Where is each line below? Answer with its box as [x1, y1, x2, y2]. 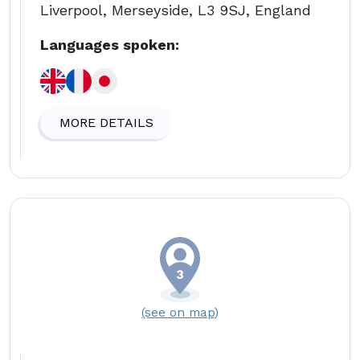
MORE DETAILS [59, 114, 153, 130]
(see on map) [141, 304, 219, 320]
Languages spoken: [40, 35, 179, 53]
